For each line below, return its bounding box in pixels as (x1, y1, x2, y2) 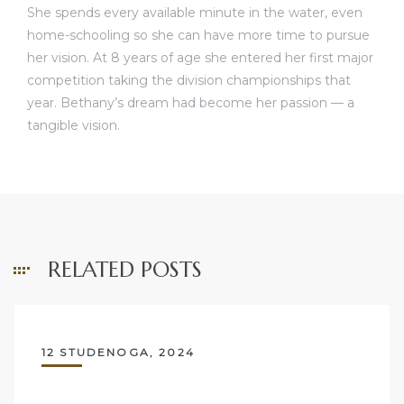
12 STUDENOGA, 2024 (41, 345, 195, 360)
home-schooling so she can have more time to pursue (27, 27, 370, 44)
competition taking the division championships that (27, 72, 351, 89)
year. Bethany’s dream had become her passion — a (27, 95, 354, 112)
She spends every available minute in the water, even (27, 5, 363, 22)
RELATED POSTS (48, 256, 202, 284)
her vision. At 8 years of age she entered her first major (27, 50, 373, 67)
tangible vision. (27, 117, 120, 134)
